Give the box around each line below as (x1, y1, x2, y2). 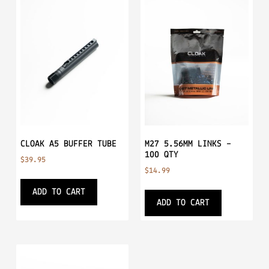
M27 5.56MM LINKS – (145, 139, 232, 149)
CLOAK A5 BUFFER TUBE (20, 139, 117, 149)
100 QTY (145, 150, 179, 160)
